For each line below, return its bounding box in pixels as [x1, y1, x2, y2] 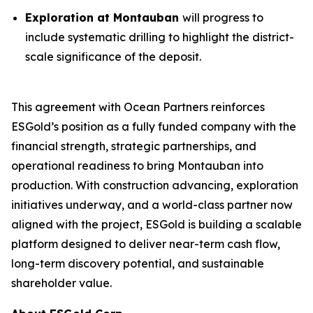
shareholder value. [11, 276, 112, 290]
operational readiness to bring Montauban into [11, 159, 263, 173]
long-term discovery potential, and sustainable [11, 256, 264, 270]
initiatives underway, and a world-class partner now [11, 198, 293, 212]
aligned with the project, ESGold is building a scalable [11, 217, 302, 231]
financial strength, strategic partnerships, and [11, 139, 256, 153]
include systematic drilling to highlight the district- [25, 30, 294, 44]
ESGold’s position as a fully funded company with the [11, 119, 296, 133]
